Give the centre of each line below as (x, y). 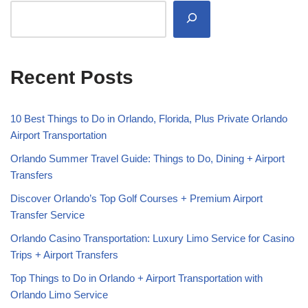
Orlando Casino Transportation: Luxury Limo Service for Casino (152, 238)
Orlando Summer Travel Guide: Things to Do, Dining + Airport (147, 158)
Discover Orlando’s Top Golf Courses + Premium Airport (136, 198)
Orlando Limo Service (59, 294)
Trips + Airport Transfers (64, 254)
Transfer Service (47, 214)
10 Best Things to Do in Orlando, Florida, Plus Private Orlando (149, 118)
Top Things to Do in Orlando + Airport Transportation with (136, 278)
